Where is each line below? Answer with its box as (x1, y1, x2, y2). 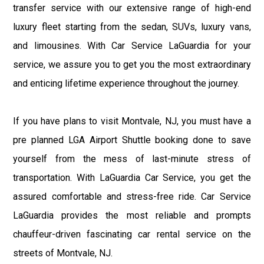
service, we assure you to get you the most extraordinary (13, 58, 251, 70)
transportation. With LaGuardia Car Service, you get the (13, 171, 251, 183)
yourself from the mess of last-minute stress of (13, 153, 251, 164)
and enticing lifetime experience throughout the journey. (13, 77, 240, 89)
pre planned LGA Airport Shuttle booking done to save (13, 134, 251, 146)
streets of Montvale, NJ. (13, 247, 113, 259)
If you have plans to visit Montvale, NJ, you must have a (13, 115, 251, 127)
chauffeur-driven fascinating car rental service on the (13, 228, 251, 240)
